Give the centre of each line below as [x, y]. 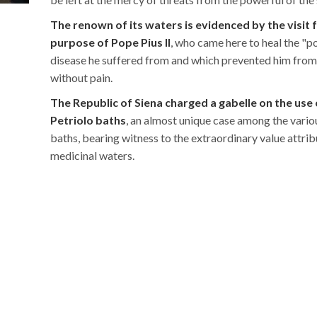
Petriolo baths [88, 120]
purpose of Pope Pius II [110, 42]
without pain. [81, 77]
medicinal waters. [92, 155]
